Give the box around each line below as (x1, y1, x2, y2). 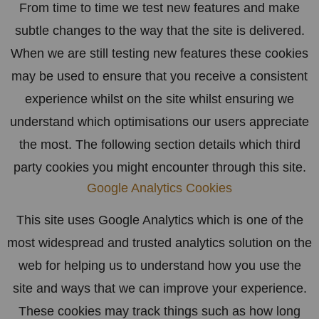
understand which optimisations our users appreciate (10, 114, 309, 129)
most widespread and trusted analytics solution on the (7, 235, 312, 250)
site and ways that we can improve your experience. (12, 281, 307, 296)
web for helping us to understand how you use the (18, 258, 301, 273)
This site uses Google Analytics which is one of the (16, 212, 303, 227)
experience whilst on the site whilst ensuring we (25, 91, 294, 106)
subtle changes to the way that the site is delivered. (14, 23, 305, 38)
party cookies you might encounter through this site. (13, 159, 306, 174)
